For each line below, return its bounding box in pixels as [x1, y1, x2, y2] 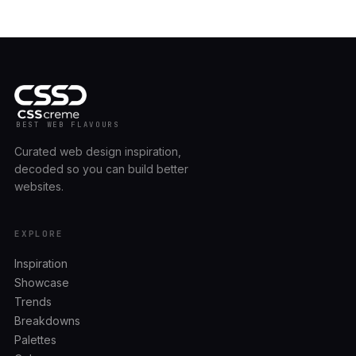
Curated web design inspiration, [14, 145, 181, 158]
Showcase [14, 276, 69, 289]
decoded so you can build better [14, 162, 188, 176]
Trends [14, 295, 52, 308]
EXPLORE [14, 228, 64, 239]
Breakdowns [14, 314, 80, 327]
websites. [14, 180, 64, 193]
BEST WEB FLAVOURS [16, 120, 120, 130]
